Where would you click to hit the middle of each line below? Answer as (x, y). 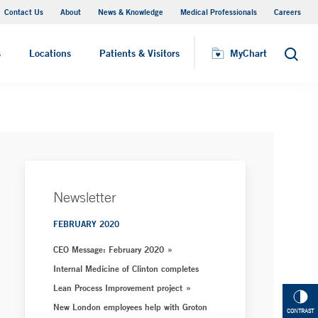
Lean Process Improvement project (118, 287)
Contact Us (24, 12)
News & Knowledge (131, 12)
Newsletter (85, 197)
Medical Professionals (219, 12)
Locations (50, 53)
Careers (287, 12)
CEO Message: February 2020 (109, 249)
